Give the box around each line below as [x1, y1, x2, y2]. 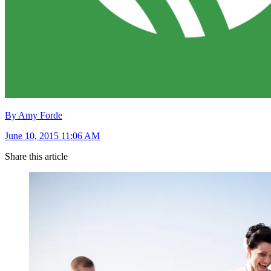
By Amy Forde [5, 109, 62, 120]
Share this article [5, 151, 68, 162]
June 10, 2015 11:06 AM [5, 130, 100, 141]
